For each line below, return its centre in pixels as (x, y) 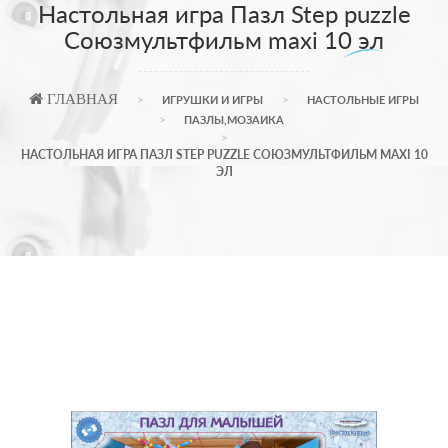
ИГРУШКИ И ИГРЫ (212, 100)
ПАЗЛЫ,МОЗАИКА (234, 120)
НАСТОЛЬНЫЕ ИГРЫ (363, 100)
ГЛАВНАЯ (80, 99)
